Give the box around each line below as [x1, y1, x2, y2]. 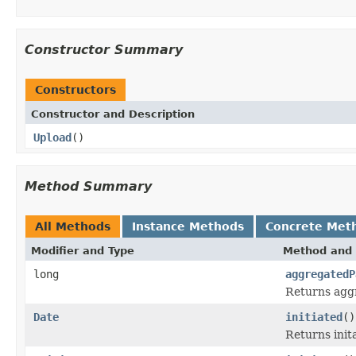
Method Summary [25, 178, 152, 194]
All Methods [35, 219, 110, 233]
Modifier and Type [31, 244, 134, 257]
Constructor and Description [31, 107, 195, 120]
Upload [33, 130, 72, 144]
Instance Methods [132, 219, 244, 233]
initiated [285, 310, 342, 323]
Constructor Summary [25, 41, 183, 57]
